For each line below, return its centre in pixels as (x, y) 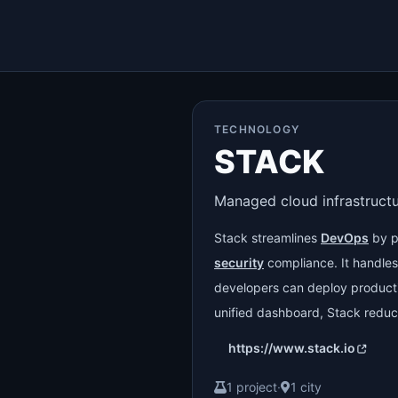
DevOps (345, 238)
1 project (252, 387)
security (239, 263)
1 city (306, 387)
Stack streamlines (267, 238)
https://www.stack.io (292, 348)
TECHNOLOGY (257, 129)
